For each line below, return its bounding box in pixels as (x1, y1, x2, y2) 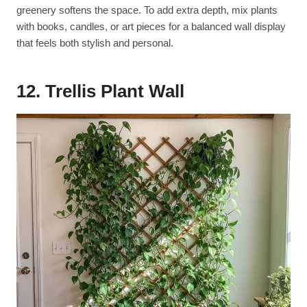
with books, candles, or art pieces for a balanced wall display (16, 20, 286, 32)
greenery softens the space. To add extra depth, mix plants (16, 3, 278, 16)
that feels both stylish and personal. (16, 36, 173, 49)
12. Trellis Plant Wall (16, 80, 184, 101)
